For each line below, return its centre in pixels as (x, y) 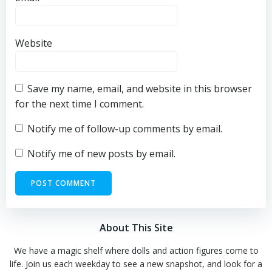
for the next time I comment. (80, 104)
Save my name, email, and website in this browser (140, 88)
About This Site (136, 227)
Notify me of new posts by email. (101, 153)
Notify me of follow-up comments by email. (125, 128)
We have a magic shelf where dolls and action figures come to (136, 250)
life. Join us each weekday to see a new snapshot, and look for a (136, 263)
